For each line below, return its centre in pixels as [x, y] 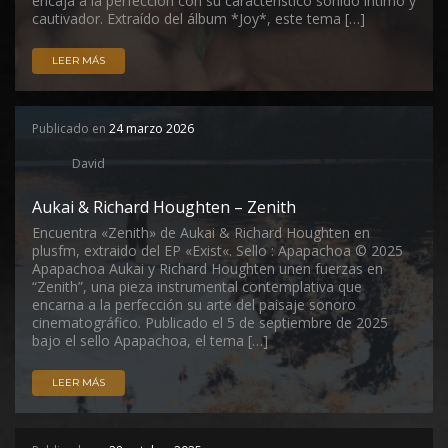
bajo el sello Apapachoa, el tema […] [150, 340]
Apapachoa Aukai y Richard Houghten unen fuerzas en [207, 268]
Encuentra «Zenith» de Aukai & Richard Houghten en [201, 232]
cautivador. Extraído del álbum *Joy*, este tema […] [198, 18]
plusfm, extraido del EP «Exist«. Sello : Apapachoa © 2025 [217, 250]
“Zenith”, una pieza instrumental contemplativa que [197, 286]
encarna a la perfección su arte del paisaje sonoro [194, 304]
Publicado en [70, 128]
